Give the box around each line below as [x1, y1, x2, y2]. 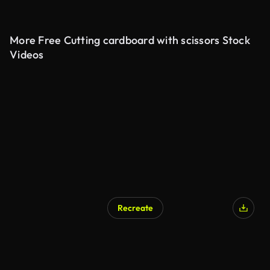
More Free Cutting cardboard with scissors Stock [10, 33, 250, 47]
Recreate [117, 202, 153, 213]
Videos [10, 48, 44, 61]
